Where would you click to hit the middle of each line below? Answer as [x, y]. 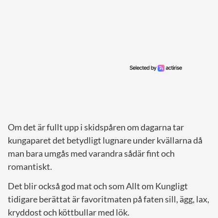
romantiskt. [30, 167]
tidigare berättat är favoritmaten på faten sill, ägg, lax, [109, 199]
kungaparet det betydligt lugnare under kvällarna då [105, 140]
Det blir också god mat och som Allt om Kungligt [98, 186]
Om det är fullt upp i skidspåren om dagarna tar [96, 127]
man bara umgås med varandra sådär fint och [91, 154]
